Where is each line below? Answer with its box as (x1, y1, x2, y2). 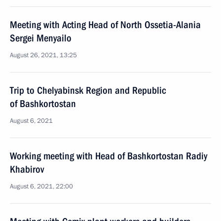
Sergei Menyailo (10, 32, 72, 44)
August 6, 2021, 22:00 (10, 182, 73, 191)
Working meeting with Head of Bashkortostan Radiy (10, 150, 207, 162)
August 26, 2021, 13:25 (10, 51, 77, 60)
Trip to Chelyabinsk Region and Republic (10, 84, 166, 96)
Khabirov (10, 163, 44, 175)
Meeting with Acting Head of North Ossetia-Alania (10, 19, 201, 31)
